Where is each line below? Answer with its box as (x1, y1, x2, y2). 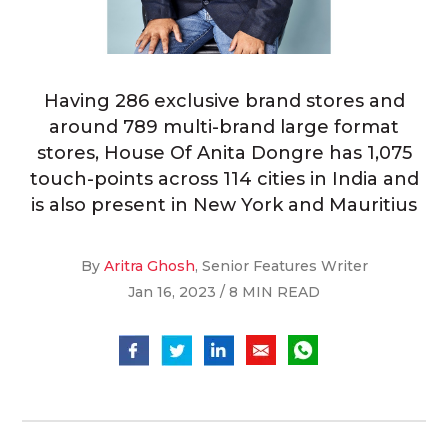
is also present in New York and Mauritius (31, 194, 417, 217)
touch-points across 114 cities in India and (29, 168, 419, 191)
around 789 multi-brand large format (49, 116, 399, 139)
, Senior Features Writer (194, 257, 368, 276)
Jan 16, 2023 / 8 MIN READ (128, 283, 320, 302)
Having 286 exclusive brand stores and (43, 90, 405, 113)
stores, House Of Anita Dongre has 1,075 (36, 142, 412, 165)
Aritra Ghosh (103, 257, 195, 276)
